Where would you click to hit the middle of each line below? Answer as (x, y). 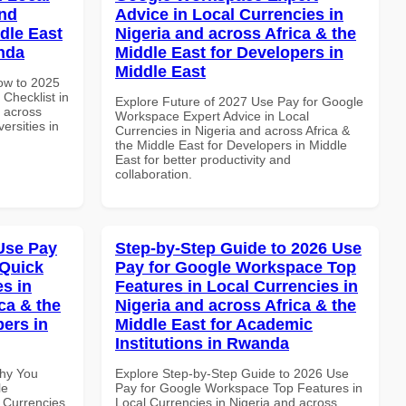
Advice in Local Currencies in (229, 14)
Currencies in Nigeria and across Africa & (232, 130)
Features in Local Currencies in (237, 286)
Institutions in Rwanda (202, 343)
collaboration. (154, 174)
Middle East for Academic (214, 324)
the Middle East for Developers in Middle (231, 145)
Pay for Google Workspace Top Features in (239, 387)
